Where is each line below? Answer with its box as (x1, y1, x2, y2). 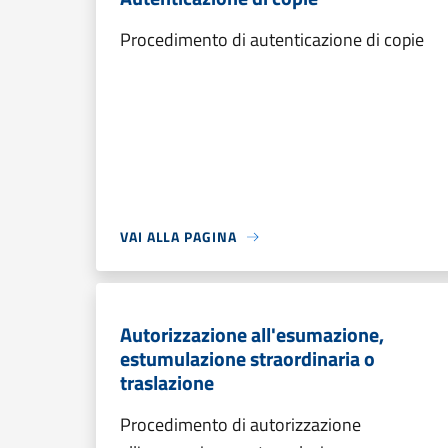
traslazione (120, 367, 214, 398)
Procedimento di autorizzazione (120, 411, 361, 438)
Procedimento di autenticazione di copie (120, 26, 424, 53)
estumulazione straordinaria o (120, 343, 375, 374)
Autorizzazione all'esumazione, (120, 319, 384, 350)
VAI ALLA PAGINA (120, 226, 237, 247)
